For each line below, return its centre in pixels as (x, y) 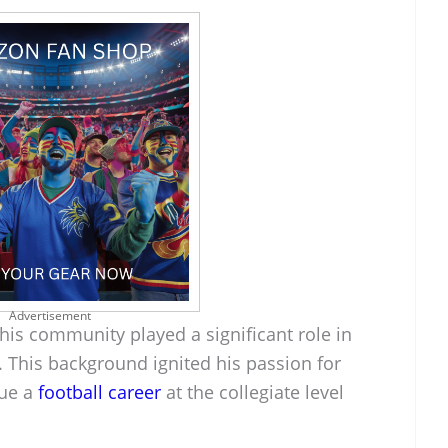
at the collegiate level (252, 391)
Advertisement (49, 315)
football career (99, 391)
